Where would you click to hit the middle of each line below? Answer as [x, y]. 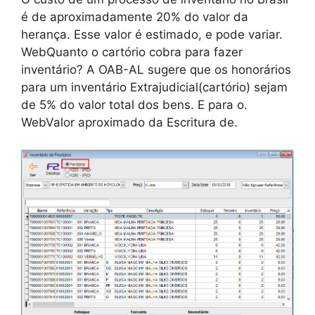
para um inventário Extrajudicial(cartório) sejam [154, 87]
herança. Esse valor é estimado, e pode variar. [152, 34]
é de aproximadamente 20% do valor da [135, 17]
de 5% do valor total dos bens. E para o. [134, 105]
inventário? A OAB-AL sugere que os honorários [156, 70]
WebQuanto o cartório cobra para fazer [132, 52]
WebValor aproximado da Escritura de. [129, 122]
